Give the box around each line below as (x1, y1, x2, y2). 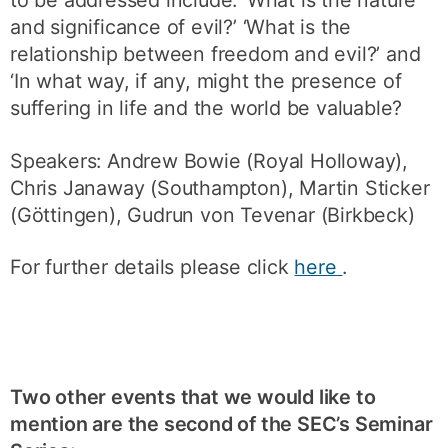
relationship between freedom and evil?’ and (10, 41, 421, 66)
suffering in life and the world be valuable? (10, 95, 403, 120)
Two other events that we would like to (10, 385, 376, 410)
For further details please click (10, 255, 295, 280)
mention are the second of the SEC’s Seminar (10, 412, 433, 437)
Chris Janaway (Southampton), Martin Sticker (10, 175, 430, 200)
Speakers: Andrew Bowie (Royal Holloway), (10, 148, 409, 173)
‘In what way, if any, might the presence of (10, 68, 402, 93)
